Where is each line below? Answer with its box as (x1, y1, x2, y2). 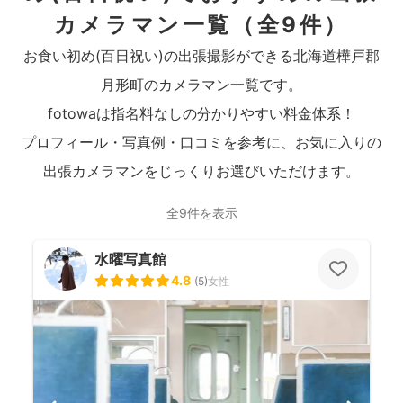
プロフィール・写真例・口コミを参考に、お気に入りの (22, 133, 381, 151)
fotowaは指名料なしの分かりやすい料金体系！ (48, 104, 355, 122)
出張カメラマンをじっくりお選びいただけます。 (43, 162, 360, 180)
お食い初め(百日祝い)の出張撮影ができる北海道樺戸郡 (23, 47, 380, 65)
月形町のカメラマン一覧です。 (101, 76, 302, 94)
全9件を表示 (166, 205, 237, 220)
